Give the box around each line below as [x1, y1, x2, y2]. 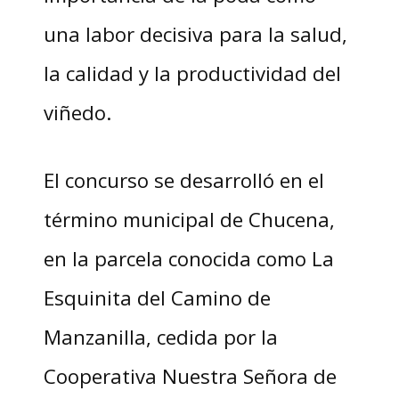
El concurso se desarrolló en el [43, 167, 324, 194]
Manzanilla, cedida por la [43, 323, 278, 351]
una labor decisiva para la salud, [43, 20, 347, 48]
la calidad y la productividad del [43, 60, 341, 87]
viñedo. [43, 99, 111, 126]
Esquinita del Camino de [43, 284, 271, 312]
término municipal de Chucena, [43, 206, 335, 233]
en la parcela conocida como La [43, 245, 334, 273]
